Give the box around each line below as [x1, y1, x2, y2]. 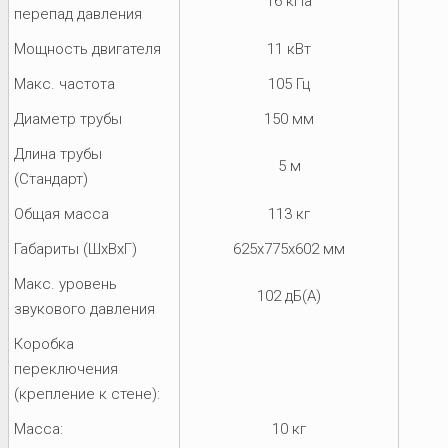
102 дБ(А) [257, 286, 321, 305]
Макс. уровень [14, 274, 117, 293]
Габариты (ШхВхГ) [14, 239, 137, 258]
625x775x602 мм [233, 239, 345, 258]
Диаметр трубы [14, 109, 122, 128]
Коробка [14, 334, 74, 353]
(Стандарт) [14, 169, 88, 188]
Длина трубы [14, 144, 102, 163]
